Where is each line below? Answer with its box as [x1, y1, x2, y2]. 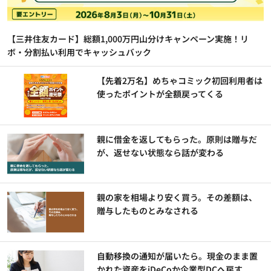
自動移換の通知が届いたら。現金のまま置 [97, 249, 258, 262]
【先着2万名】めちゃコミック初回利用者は [97, 74, 263, 87]
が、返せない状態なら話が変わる [97, 146, 224, 158]
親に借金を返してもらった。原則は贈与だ [97, 132, 258, 145]
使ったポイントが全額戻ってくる [97, 88, 224, 100]
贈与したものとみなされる [97, 204, 199, 217]
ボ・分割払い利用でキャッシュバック [7, 46, 151, 59]
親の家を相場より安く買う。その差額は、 [97, 191, 258, 204]
